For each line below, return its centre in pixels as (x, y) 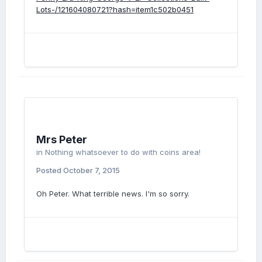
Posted (50, 170)
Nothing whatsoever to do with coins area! (123, 152)
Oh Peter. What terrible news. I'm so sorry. (113, 194)
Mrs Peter (62, 139)
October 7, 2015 (92, 170)
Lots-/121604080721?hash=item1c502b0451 (115, 9)
